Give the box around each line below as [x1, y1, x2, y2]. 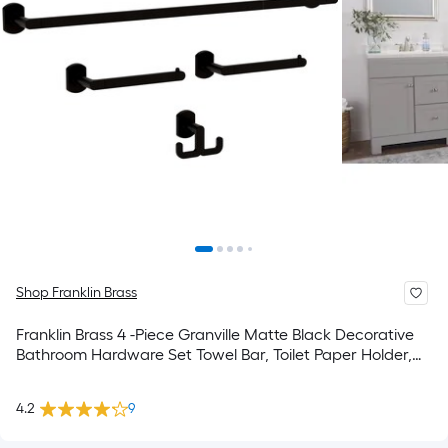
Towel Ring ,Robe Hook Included [16, 365, 246, 384]
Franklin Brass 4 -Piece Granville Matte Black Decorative [16, 325, 414, 344]
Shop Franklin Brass [16, 284, 137, 301]
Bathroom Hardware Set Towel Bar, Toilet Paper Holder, [16, 345, 412, 364]
